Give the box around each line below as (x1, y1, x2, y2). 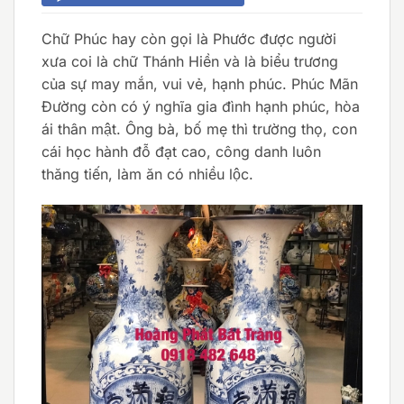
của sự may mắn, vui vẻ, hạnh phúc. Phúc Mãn (41, 74, 358, 93)
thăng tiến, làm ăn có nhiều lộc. (41, 164, 253, 183)
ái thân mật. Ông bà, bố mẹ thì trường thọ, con (41, 119, 357, 138)
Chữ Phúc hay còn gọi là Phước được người (41, 29, 336, 48)
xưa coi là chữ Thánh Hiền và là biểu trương (41, 51, 338, 70)
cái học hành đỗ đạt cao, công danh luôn (41, 142, 321, 161)
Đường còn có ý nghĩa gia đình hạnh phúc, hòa (41, 96, 360, 115)
